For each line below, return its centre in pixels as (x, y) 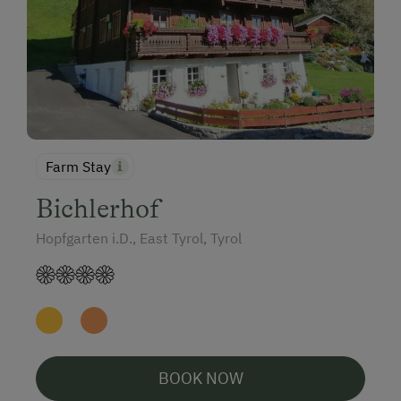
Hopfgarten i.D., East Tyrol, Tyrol (139, 238)
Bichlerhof (98, 208)
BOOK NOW (200, 378)
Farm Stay (78, 166)
